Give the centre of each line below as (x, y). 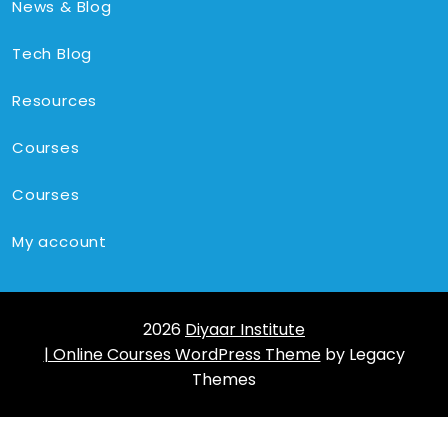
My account (59, 241)
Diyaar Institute (245, 329)
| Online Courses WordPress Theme (182, 354)
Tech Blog (52, 53)
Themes (224, 379)
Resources (55, 100)
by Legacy (362, 354)
